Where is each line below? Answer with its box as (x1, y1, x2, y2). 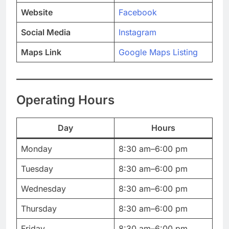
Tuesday (21, 163, 53, 174)
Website (21, 7, 53, 18)
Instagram (119, 27, 156, 38)
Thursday (21, 203, 57, 214)
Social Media (21, 27, 71, 38)
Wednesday (21, 183, 66, 194)
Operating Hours (16, 93, 114, 108)
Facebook (119, 7, 157, 18)
